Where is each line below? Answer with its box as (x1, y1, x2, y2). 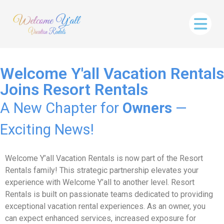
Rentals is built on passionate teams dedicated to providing (5, 189, 213, 199)
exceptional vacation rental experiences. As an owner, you (5, 201, 205, 211)
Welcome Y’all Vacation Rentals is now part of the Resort (5, 153, 203, 163)
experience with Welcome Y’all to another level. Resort (5, 177, 194, 187)
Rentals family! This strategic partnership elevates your (5, 165, 198, 175)
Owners (122, 99, 172, 116)
